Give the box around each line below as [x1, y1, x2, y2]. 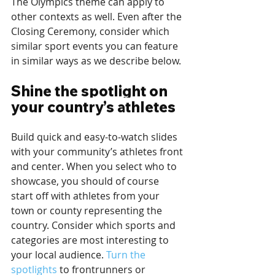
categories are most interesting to [11, 233, 171, 247]
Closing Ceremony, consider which [11, 25, 172, 39]
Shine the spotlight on [11, 82, 171, 101]
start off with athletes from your [11, 189, 162, 203]
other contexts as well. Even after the [11, 10, 184, 24]
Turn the [106, 248, 148, 262]
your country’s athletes [11, 98, 176, 117]
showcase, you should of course [11, 174, 161, 188]
